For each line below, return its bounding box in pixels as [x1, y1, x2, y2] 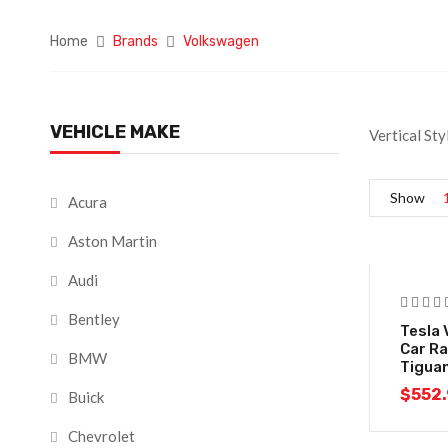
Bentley [68, 310, 120, 328]
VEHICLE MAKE [50, 121, 180, 143]
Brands [113, 33, 158, 50]
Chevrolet [68, 427, 135, 445]
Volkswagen [183, 33, 259, 50]
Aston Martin [68, 232, 157, 250]
